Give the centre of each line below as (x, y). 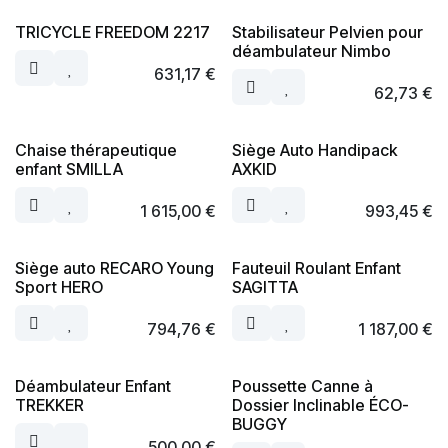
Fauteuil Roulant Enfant (316, 268)
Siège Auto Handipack (314, 150)
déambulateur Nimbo (311, 51)
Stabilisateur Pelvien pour (327, 32)
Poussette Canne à (302, 386)
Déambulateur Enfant (93, 386)
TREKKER (49, 405)
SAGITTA (264, 287)
